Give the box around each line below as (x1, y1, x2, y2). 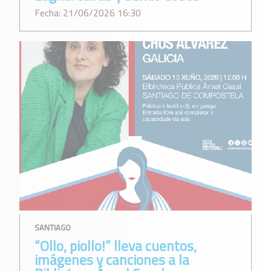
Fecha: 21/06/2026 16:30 (34, 5, 141, 21)
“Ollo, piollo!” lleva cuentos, (34, 235, 197, 257)
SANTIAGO (34, 221, 71, 233)
